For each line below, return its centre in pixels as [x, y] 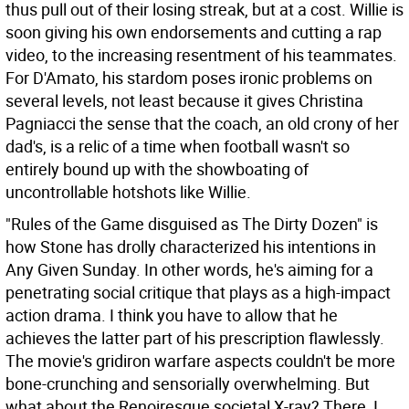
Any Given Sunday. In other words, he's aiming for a [189, 269]
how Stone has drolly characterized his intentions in [191, 246]
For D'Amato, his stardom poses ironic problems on [189, 78]
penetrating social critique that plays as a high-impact [198, 292]
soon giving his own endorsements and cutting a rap [194, 32]
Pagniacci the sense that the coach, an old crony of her [202, 123]
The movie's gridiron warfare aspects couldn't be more [200, 361]
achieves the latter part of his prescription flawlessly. [195, 338]
